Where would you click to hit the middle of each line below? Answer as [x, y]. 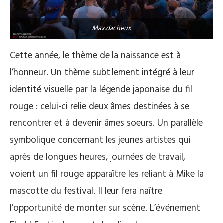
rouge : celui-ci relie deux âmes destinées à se [100, 106]
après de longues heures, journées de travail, [98, 157]
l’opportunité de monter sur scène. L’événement [105, 208]
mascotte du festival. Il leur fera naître [86, 191]
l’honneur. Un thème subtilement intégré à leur [102, 72]
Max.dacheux [111, 28]
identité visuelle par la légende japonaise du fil [101, 89]
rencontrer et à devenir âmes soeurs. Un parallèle [106, 123]
